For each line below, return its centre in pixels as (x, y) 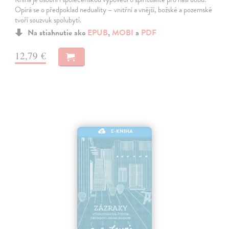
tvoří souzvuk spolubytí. (48, 20)
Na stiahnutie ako (58, 33)
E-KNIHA (122, 131)
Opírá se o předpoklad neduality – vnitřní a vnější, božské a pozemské (114, 10)
